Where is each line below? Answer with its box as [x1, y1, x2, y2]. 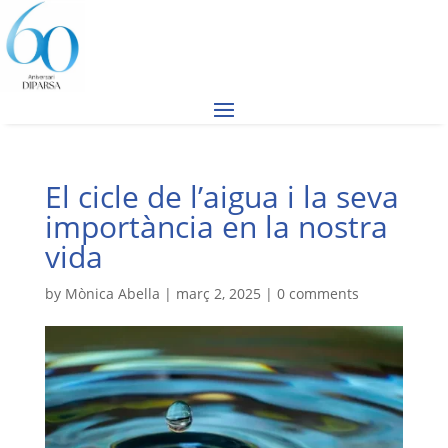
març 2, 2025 [175, 284, 261, 303]
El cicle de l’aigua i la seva [44, 176, 399, 217]
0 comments [276, 284, 359, 303]
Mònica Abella [64, 284, 160, 303]
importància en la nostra [44, 206, 388, 247]
